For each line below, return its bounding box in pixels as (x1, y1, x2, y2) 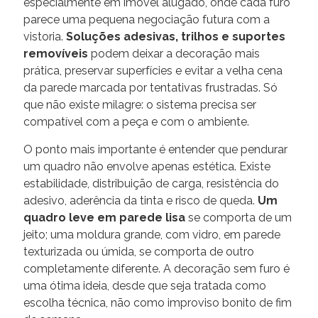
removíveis (23, 46, 88, 60)
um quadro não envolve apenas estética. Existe (23, 159, 270, 173)
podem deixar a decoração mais (88, 46, 260, 60)
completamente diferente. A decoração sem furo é (23, 261, 290, 275)
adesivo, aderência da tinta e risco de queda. (23, 193, 258, 207)
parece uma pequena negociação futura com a (23, 12, 270, 26)
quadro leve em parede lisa (23, 210, 185, 224)
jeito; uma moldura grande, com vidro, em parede (23, 227, 280, 241)
